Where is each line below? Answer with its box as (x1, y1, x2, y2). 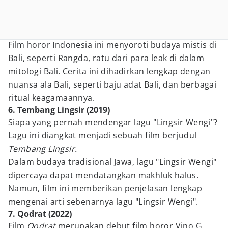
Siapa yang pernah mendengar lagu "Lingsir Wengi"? (8, 117, 218, 128)
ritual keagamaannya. (8, 92, 95, 103)
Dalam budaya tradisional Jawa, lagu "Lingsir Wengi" (8, 156, 217, 167)
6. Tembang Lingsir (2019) (8, 104, 110, 116)
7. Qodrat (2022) (8, 208, 72, 219)
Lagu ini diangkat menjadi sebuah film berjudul (8, 130, 197, 141)
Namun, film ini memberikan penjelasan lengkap (8, 183, 202, 194)
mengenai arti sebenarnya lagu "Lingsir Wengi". (8, 196, 198, 207)
